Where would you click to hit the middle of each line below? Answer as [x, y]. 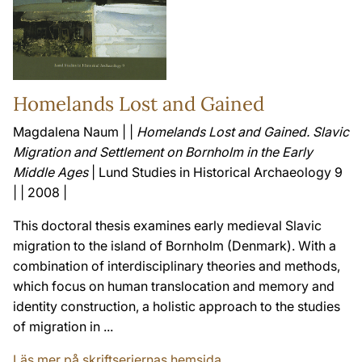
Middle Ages [51, 172]
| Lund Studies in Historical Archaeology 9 [215, 172]
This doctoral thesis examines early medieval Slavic [167, 225]
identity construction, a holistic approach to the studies [177, 306]
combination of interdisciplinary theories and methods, [177, 265]
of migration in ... [63, 326]
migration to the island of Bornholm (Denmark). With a [175, 245]
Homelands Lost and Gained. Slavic [243, 131]
